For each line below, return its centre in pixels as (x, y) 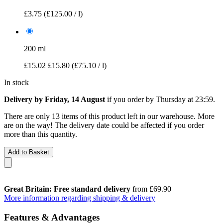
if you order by (130, 99)
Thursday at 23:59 (184, 99)
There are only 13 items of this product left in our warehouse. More (109, 116)
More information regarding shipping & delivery (80, 198)
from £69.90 (151, 189)
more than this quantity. (41, 134)
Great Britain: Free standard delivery (67, 189)
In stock (16, 82)
